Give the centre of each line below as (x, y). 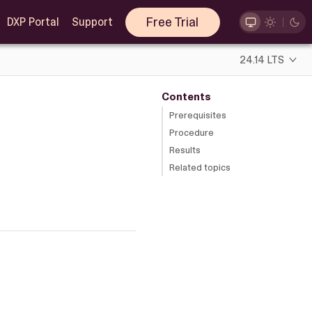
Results (185, 150)
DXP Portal (33, 22)
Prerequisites (198, 115)
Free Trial (173, 22)
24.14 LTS (262, 60)
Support (92, 22)
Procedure (192, 132)
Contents (186, 96)
